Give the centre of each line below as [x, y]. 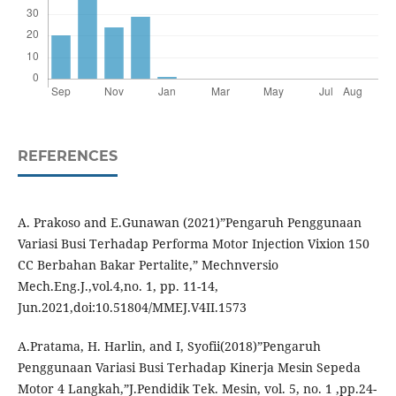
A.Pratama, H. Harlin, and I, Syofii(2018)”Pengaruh [169, 346]
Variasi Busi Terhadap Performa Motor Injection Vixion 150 [193, 244]
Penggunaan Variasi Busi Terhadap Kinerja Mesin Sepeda [189, 368]
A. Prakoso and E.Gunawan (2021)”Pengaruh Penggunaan [189, 223]
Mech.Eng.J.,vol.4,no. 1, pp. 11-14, [118, 286]
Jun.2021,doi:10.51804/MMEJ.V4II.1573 [132, 308]
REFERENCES [67, 156]
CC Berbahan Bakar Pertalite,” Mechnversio [148, 265]
